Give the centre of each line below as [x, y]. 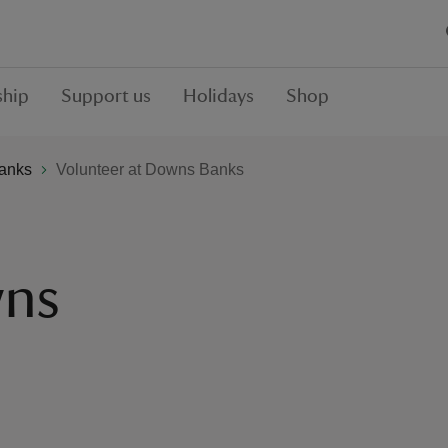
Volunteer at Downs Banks [150, 169]
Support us [106, 96]
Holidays [218, 96]
